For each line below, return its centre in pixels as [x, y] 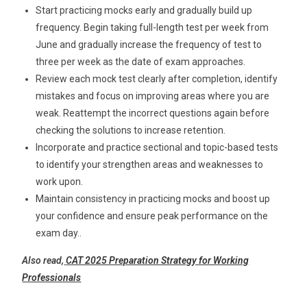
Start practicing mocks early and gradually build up [144, 11]
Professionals [52, 278]
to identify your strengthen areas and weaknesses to [150, 165]
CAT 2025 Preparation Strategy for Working [158, 261]
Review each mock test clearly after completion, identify [157, 79]
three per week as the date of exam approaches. [141, 62]
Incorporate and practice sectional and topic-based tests [157, 148]
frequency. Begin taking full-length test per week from [152, 28]
